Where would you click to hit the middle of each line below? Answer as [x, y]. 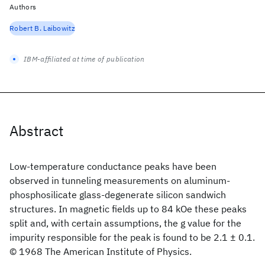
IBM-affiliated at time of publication [84, 59]
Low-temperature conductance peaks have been [113, 166]
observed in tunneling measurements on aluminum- [120, 180]
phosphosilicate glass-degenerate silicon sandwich [118, 195]
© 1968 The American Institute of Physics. [101, 251]
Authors [23, 7]
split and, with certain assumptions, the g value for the [125, 223]
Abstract [36, 131]
